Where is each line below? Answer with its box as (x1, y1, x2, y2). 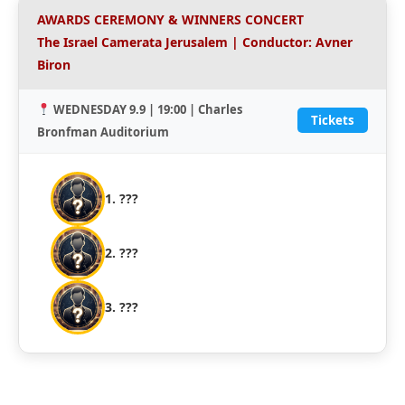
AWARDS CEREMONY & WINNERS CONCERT (37, 10, 304, 28)
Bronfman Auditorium (37, 123, 169, 140)
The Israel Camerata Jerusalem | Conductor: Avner (37, 33, 353, 51)
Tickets (311, 112, 354, 129)
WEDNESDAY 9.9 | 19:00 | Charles (52, 100, 242, 118)
